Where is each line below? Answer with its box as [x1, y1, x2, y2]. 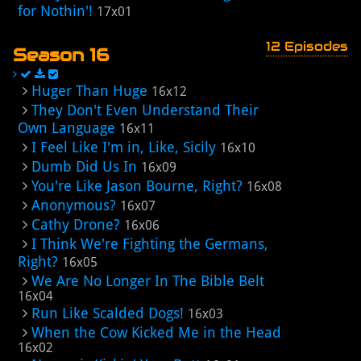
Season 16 [13, 44, 109, 66]
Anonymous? [31, 197, 116, 214]
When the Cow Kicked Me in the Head [31, 324, 281, 341]
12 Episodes [266, 38, 348, 55]
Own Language [18, 119, 115, 136]
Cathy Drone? [31, 216, 120, 233]
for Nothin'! [18, 2, 93, 19]
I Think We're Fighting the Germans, [31, 235, 268, 252]
